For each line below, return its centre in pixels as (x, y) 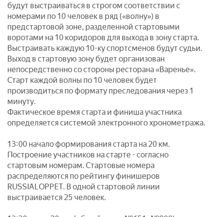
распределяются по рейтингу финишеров (84, 176)
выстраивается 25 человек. (57, 197)
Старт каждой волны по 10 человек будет (82, 80)
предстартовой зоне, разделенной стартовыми (93, 27)
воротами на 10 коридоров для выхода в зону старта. (103, 38)
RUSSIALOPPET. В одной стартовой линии (84, 187)
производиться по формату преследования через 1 (101, 91)
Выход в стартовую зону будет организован (86, 59)
